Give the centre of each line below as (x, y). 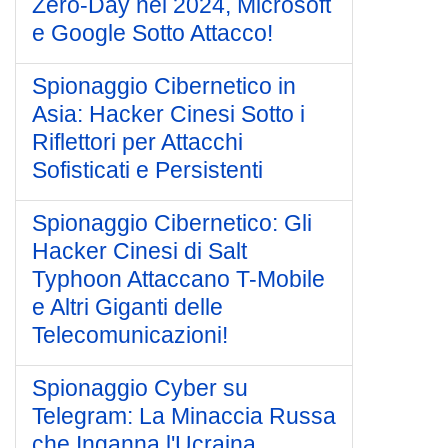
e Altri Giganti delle (127, 307)
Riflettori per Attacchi (137, 142)
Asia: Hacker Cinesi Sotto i (168, 114)
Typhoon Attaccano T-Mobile (178, 279)
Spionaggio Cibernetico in (164, 86)
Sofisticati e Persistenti (147, 170)
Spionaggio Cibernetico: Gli (172, 223)
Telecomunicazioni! (130, 335)
